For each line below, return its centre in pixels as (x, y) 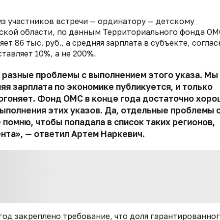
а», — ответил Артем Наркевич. (78, 134)
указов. (87, 110)
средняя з (91, 43)
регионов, (194, 122)
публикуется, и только (164, 87)
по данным (80, 32)
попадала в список (104, 122)
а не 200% (74, 54)
